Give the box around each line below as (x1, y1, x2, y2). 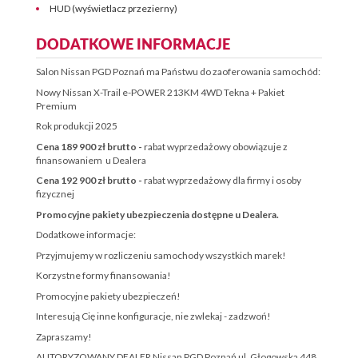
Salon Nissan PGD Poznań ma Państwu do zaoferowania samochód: (36, 66, 320, 78)
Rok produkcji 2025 (36, 120, 117, 132)
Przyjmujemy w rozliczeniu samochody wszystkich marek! (36, 249, 286, 261)
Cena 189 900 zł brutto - (36, 140, 144, 153)
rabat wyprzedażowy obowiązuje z (144, 140, 288, 153)
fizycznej (36, 188, 74, 200)
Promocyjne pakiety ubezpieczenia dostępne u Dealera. (36, 208, 279, 221)
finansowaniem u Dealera (36, 153, 146, 166)
